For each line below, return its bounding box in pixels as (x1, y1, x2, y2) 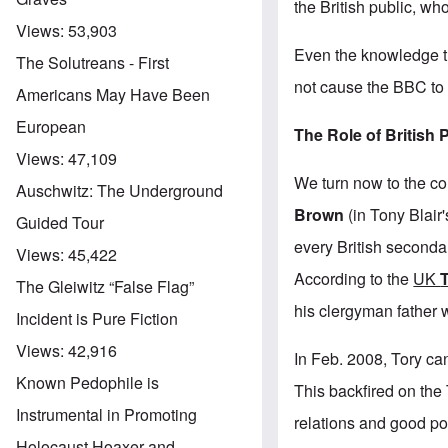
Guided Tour (16, 210, 104, 234)
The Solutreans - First (16, 50, 169, 74)
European (16, 114, 86, 138)
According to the (294, 266, 414, 290)
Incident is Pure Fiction (16, 306, 178, 330)
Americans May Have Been (16, 82, 210, 106)
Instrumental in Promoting (16, 402, 197, 426)
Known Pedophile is (16, 370, 159, 394)
